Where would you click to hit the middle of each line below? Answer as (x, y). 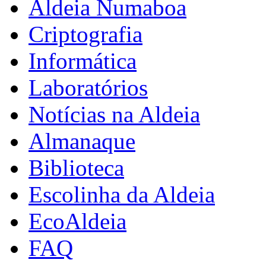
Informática (83, 61)
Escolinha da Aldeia (122, 194)
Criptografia (85, 34)
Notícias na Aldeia (114, 114)
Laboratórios (88, 87)
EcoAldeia (77, 221)
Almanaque (82, 141)
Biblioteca (76, 167)
